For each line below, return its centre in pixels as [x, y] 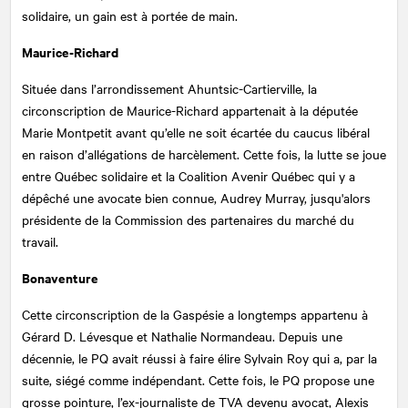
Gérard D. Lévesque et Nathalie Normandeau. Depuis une [182, 336]
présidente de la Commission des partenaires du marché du [188, 219]
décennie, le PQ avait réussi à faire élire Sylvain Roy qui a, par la [199, 357]
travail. [40, 241]
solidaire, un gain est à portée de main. [130, 15]
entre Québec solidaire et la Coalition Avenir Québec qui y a [189, 175]
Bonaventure [60, 277]
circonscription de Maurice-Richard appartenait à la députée [190, 110]
